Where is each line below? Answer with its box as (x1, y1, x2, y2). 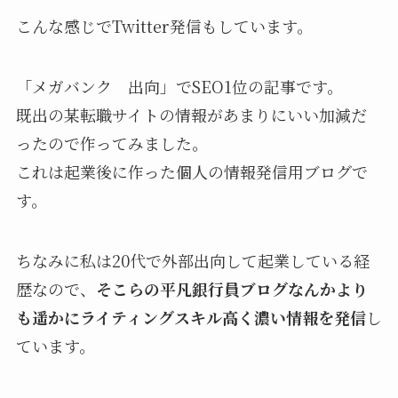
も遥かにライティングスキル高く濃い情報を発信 (15, 305, 366, 329)
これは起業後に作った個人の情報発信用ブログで (15, 159, 368, 183)
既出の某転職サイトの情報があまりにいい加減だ (15, 102, 367, 126)
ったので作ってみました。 (15, 131, 208, 155)
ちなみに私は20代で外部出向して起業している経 (15, 248, 370, 272)
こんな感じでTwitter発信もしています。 (15, 14, 313, 38)
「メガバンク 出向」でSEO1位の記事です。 (15, 74, 343, 98)
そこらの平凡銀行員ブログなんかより (95, 276, 368, 300)
